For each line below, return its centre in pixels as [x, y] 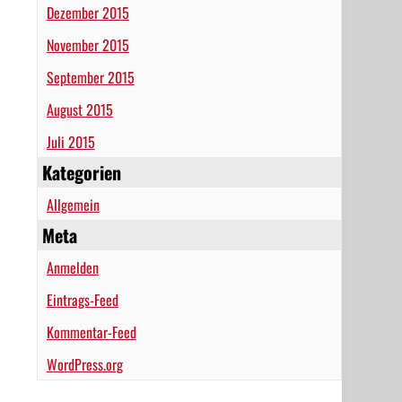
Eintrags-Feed [82, 300]
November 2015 [87, 45]
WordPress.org [84, 364]
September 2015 [90, 77]
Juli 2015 [70, 142]
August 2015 [79, 109]
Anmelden [72, 267]
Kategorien [81, 172]
